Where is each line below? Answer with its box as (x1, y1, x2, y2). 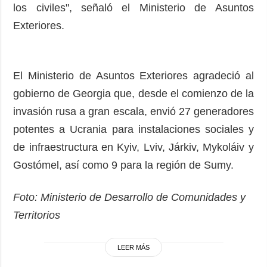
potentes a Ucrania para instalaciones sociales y (13, 123, 254, 135)
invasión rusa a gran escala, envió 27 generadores (13, 105, 254, 117)
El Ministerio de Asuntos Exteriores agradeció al (13, 69, 254, 82)
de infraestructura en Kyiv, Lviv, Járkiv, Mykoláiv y (13, 141, 254, 153)
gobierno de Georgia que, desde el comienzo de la (13, 87, 254, 100)
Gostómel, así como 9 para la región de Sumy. (13, 159, 234, 171)
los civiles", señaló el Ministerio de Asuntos (13, 1, 254, 14)
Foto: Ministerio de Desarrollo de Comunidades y (13, 191, 246, 203)
